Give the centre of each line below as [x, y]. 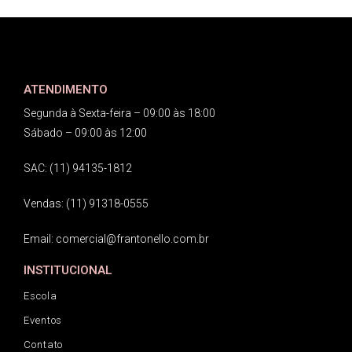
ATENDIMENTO [66, 90]
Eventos [43, 321]
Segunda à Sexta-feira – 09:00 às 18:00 [119, 114]
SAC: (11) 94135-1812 [78, 169]
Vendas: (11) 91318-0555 [86, 204]
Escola [40, 296]
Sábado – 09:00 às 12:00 [85, 133]
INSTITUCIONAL [68, 271]
